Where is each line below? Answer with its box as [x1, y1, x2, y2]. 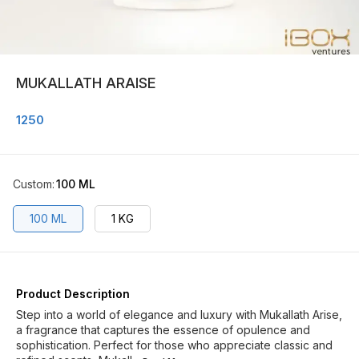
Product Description [16, 287, 130, 301]
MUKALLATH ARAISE [16, 75, 156, 91]
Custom [13, 177, 52, 191]
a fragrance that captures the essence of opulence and [16, 323, 310, 337]
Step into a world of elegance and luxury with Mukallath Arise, [16, 308, 342, 321]
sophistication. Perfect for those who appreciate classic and [16, 338, 333, 352]
